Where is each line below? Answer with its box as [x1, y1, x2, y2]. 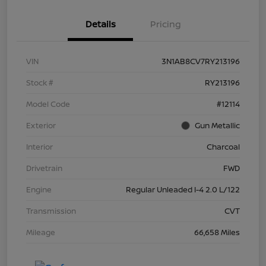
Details [85, 18, 116, 31]
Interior [26, 141, 53, 153]
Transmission [26, 205, 76, 217]
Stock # [26, 77, 53, 88]
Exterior [26, 120, 56, 131]
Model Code [26, 99, 70, 110]
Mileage [26, 227, 55, 238]
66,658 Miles [194, 227, 240, 238]
